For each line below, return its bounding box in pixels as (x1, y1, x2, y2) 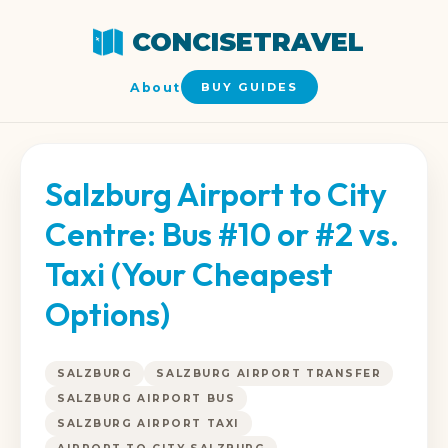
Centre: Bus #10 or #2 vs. (45, 214, 399, 254)
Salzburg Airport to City (45, 174, 387, 214)
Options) (45, 294, 170, 334)
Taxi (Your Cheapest (45, 254, 333, 294)
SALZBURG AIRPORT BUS (57, 391, 236, 405)
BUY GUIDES (200, 80, 298, 94)
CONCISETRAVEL (132, 26, 364, 57)
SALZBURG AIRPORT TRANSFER (156, 366, 382, 380)
